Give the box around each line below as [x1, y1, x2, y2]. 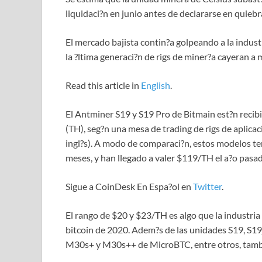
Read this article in [65, 80, 141, 91]
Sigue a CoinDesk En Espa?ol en [65, 181, 193, 192]
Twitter [193, 181, 222, 192]
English [141, 80, 170, 91]
